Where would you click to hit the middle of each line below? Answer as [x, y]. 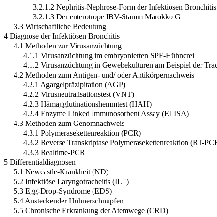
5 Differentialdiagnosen [40, 162]
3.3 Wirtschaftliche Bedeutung [60, 26]
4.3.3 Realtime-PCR [54, 152]
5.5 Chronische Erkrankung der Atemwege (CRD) [91, 210]
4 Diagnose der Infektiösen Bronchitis [62, 36]
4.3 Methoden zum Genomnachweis [69, 123]
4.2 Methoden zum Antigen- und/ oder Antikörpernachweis [104, 75]
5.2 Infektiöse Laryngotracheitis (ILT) [71, 181]
